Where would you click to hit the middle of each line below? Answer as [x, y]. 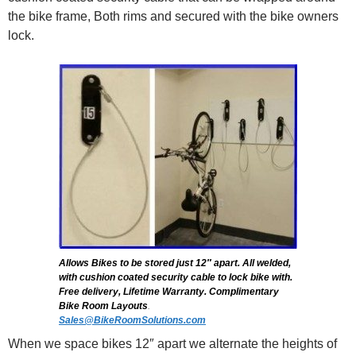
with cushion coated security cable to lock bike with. [176, 277]
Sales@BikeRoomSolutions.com [132, 320]
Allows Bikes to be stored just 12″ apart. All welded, [175, 263]
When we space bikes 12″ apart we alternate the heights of [172, 344]
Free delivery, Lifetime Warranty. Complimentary [169, 292]
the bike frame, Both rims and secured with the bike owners [173, 16]
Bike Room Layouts [103, 306]
